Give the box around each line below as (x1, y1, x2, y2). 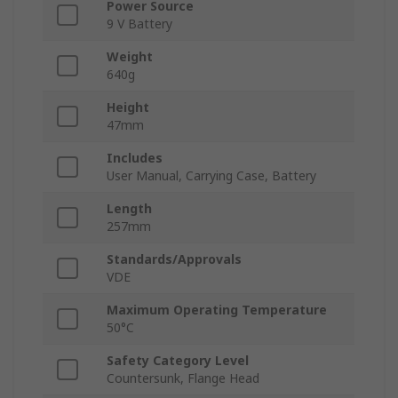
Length (107, 200, 152, 218)
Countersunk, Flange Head (107, 370, 259, 387)
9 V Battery (107, 15, 172, 33)
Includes (107, 149, 163, 167)
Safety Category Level (107, 352, 249, 370)
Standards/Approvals (107, 251, 242, 268)
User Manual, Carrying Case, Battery (107, 167, 316, 185)
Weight (107, 48, 153, 66)
